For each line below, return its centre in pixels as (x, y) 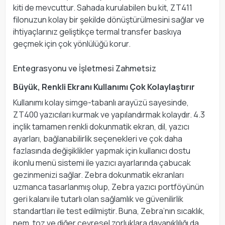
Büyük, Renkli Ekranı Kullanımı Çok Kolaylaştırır (104, 87)
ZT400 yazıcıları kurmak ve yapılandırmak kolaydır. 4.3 (109, 114)
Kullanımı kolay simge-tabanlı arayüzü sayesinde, (101, 102)
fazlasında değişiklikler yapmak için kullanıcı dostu (102, 150)
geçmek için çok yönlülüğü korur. (72, 43)
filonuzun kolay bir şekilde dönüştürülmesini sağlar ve (109, 19)
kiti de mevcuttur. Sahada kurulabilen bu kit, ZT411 (103, 7)
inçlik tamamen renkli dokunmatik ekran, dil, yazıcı (101, 126)
